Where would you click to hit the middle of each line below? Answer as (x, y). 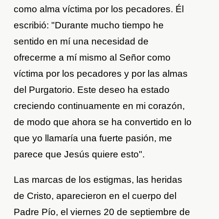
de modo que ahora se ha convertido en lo (103, 122)
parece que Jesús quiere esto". (79, 154)
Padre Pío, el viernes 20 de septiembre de (102, 212)
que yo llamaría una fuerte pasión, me (93, 138)
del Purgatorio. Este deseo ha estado (92, 90)
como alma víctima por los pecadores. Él (99, 9)
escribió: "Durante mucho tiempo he (89, 25)
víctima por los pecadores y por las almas (101, 74)
